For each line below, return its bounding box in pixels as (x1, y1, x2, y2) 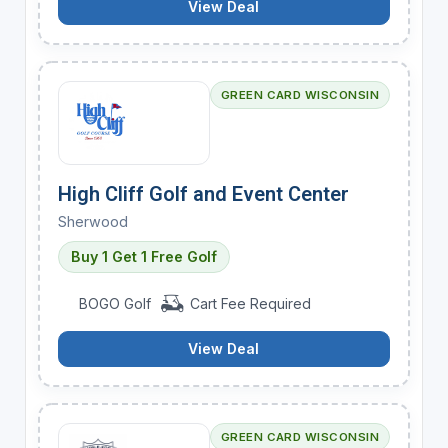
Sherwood (57, 212, 128, 230)
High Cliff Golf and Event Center (57, 181, 349, 206)
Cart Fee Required (185, 294, 311, 312)
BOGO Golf (75, 294, 156, 312)
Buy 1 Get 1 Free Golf (70, 247, 217, 265)
